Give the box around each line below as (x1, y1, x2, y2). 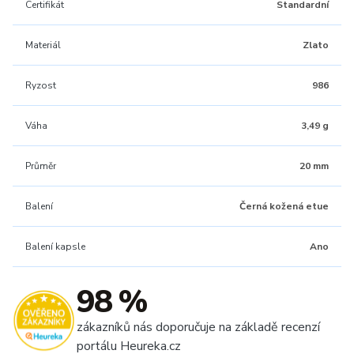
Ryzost (25, 79, 56, 92)
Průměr (25, 160, 56, 172)
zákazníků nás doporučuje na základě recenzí (77, 318, 320, 336)
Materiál (25, 39, 61, 51)
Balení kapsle (25, 240, 85, 253)
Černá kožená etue (239, 200, 329, 213)
